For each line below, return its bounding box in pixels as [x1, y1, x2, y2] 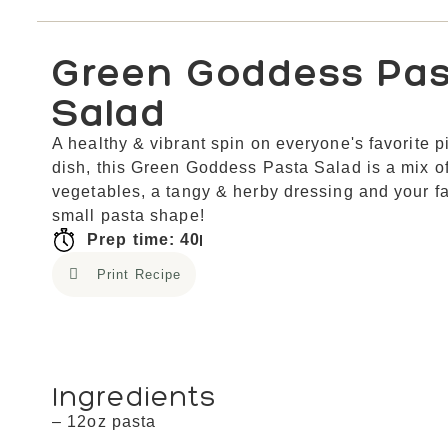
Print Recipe [97, 267, 182, 283]
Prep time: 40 [87, 231, 201, 249]
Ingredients [52, 379, 217, 414]
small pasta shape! [52, 207, 205, 225]
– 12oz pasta [52, 413, 157, 431]
